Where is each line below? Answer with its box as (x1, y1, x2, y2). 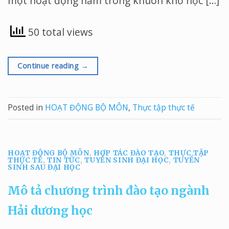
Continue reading (17, 60, 81, 71)
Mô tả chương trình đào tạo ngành (8, 183, 210, 198)
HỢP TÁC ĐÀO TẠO (94, 148, 165, 157)
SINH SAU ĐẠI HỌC (8, 163, 81, 172)
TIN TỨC (47, 155, 80, 165)
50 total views (26, 25, 93, 39)
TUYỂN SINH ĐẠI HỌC (84, 155, 169, 165)
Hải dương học (8, 203, 93, 218)
